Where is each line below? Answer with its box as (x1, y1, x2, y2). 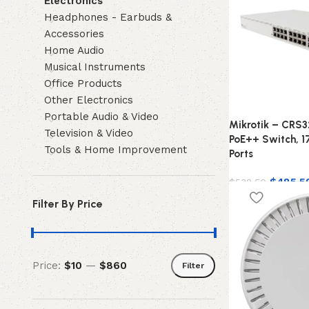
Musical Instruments (43, 61, 146, 73)
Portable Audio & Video (43, 110, 159, 123)
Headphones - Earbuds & (43, 11, 172, 23)
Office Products (43, 77, 122, 90)
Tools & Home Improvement (43, 143, 187, 156)
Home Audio (43, 44, 104, 57)
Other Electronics (43, 94, 133, 106)
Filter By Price (32, 197, 103, 210)
